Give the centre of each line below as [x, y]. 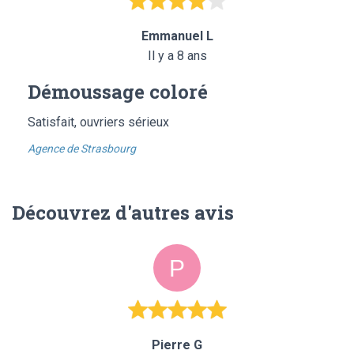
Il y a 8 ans [177, 55]
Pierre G [177, 345]
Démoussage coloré [118, 91]
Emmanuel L [177, 36]
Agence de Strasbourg [82, 148]
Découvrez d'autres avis [123, 212]
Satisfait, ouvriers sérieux [98, 122]
